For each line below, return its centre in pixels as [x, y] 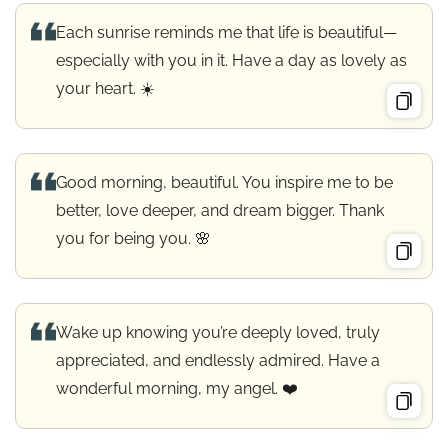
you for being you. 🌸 [133, 238]
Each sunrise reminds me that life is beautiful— [226, 32]
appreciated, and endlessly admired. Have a [218, 360]
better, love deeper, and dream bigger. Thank [220, 210]
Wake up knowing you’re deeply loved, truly [218, 332]
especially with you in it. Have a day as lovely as [231, 60]
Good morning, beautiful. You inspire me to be [224, 182]
